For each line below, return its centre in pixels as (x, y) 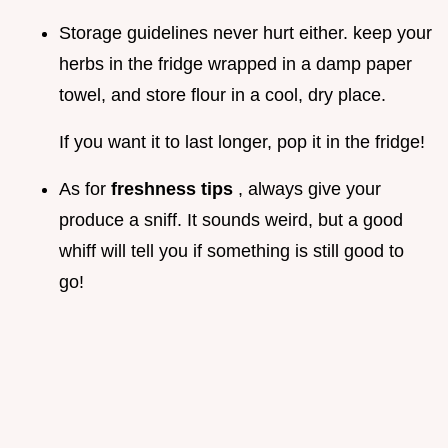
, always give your (309, 189)
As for (85, 189)
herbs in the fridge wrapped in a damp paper (235, 64)
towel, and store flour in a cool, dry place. (222, 95)
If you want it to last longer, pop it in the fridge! (242, 142)
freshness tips (174, 189)
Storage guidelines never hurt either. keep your (245, 33)
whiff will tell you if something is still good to (231, 251)
